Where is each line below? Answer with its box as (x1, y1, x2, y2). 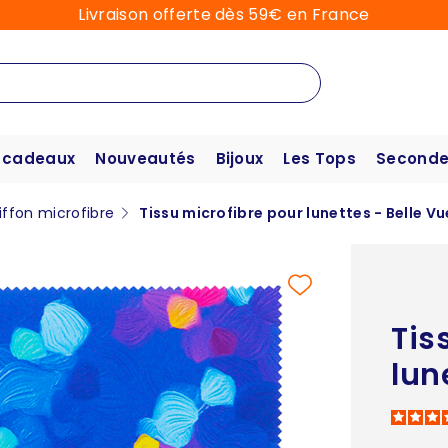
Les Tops (283, 148, 356, 170)
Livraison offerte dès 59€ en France (78, 3, 370, 26)
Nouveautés (95, 148, 196, 170)
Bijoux (215, 148, 264, 170)
